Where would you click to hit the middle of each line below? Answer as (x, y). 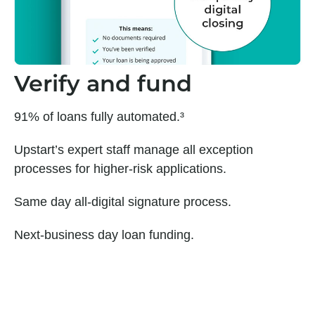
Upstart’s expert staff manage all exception (134, 150)
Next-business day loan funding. (104, 235)
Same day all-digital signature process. (123, 202)
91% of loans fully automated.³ (99, 117)
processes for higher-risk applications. (120, 169)
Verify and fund (103, 86)
